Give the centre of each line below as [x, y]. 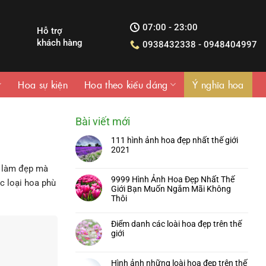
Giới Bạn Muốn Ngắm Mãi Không [171, 189]
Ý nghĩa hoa [218, 84]
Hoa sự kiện [43, 84]
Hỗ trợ [49, 31]
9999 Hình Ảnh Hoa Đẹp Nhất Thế [173, 179]
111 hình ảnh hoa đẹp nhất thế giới [175, 140]
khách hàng [59, 42]
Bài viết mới [103, 121]
